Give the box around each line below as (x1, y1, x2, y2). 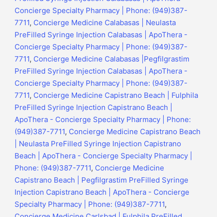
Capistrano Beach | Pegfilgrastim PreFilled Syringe (15, 175, 188, 185)
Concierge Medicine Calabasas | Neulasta (33, 18, 176, 28)
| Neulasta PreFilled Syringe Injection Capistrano (15, 139, 181, 149)
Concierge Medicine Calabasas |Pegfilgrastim (33, 54, 189, 64)
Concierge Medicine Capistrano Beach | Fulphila (33, 91, 198, 100)
